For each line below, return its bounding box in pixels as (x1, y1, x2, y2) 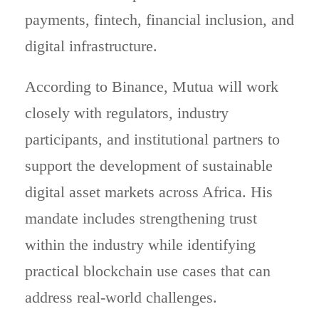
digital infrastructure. (25, 37, 157, 55)
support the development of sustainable (25, 157, 273, 174)
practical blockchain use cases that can (25, 262, 271, 280)
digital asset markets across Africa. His (25, 183, 273, 201)
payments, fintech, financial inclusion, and (25, 11, 294, 28)
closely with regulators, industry (25, 104, 229, 122)
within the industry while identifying (25, 236, 256, 253)
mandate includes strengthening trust (25, 209, 257, 227)
